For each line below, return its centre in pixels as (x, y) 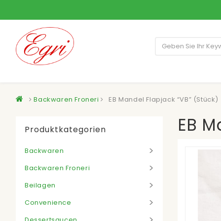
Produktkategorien (65, 129)
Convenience (48, 202)
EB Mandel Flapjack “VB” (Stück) (164, 99)
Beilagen (40, 185)
